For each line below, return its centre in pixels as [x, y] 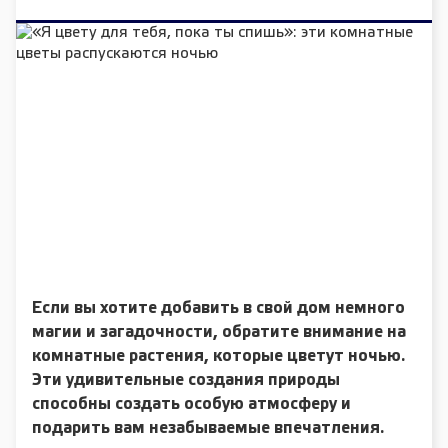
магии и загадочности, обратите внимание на [219, 332]
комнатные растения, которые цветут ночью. [218, 356]
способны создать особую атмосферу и [191, 404]
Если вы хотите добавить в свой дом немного [218, 308]
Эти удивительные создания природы [186, 380]
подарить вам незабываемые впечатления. [208, 428]
